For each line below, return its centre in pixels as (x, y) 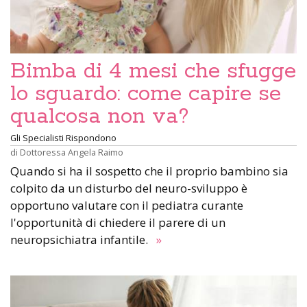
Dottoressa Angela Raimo (72, 152)
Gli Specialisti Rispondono (63, 138)
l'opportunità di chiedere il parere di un (118, 222)
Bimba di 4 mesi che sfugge (153, 71)
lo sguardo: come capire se (146, 94)
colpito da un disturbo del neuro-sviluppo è (129, 188)
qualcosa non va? (100, 116)
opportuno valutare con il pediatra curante (127, 205)
